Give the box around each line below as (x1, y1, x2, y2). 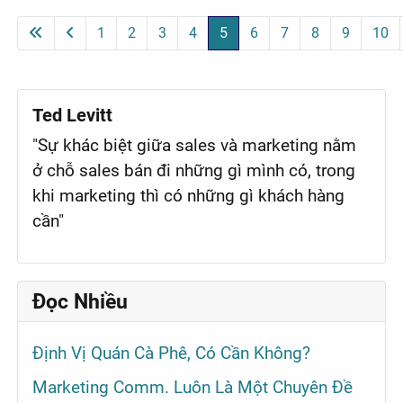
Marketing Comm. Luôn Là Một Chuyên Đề (32, 376, 354, 398)
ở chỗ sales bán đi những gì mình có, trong (32, 160, 356, 182)
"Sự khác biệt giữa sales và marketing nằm (32, 135, 357, 157)
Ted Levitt (32, 104, 113, 127)
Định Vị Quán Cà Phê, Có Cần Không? (32, 343, 311, 364)
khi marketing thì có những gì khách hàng (32, 185, 345, 207)
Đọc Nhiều (32, 289, 129, 315)
